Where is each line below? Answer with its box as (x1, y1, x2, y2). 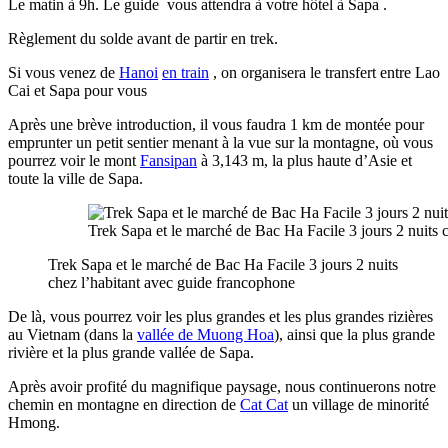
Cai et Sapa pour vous (8, 81, 147, 99)
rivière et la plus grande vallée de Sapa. (8, 343, 254, 361)
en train (162, 63, 209, 81)
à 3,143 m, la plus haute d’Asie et (197, 151, 412, 169)
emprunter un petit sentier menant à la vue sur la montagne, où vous (8, 133, 433, 151)
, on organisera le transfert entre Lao (209, 63, 440, 81)
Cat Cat (240, 395, 288, 413)
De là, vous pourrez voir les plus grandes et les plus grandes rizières (8, 307, 433, 325)
